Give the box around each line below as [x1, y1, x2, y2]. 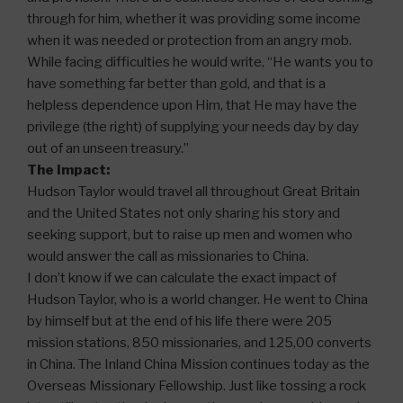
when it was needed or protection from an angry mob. [27, 31, 352, 49]
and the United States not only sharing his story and [27, 204, 340, 221]
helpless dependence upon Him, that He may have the [27, 96, 357, 113]
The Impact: [27, 161, 110, 178]
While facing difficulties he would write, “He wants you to [27, 53, 373, 70]
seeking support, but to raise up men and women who [27, 226, 353, 243]
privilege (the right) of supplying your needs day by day [27, 118, 359, 135]
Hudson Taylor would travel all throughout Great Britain [27, 183, 360, 200]
